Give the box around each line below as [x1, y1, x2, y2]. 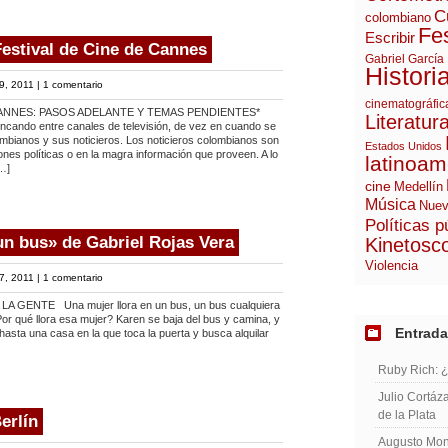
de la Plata [378, 408, 436, 422]
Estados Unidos [365, 140, 442, 152]
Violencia [365, 259, 418, 273]
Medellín [394, 180, 443, 194]
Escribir [365, 29, 415, 46]
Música [365, 196, 416, 213]
